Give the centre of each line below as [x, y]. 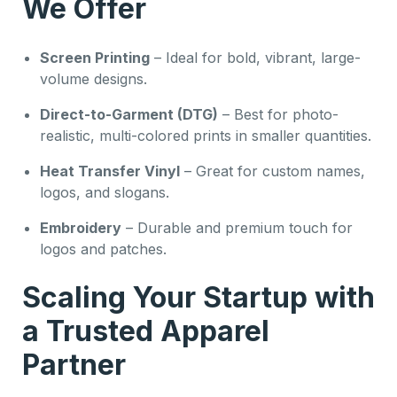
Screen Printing [95, 57]
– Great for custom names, [272, 171]
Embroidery [81, 227]
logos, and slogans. [105, 192]
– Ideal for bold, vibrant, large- [255, 57]
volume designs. [93, 78]
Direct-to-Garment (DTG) [129, 114]
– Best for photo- [278, 114]
